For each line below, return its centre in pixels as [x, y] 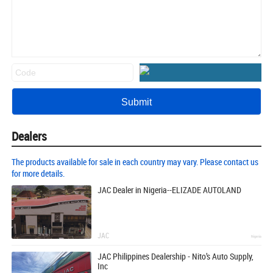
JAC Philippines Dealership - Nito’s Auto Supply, [176, 256]
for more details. [38, 174]
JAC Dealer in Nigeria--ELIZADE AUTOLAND [170, 190]
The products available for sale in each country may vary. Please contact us [135, 162]
